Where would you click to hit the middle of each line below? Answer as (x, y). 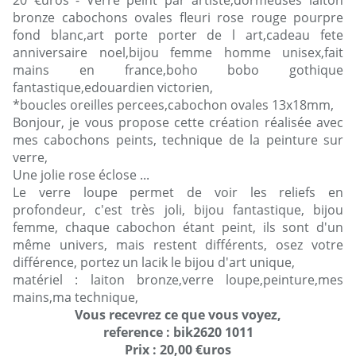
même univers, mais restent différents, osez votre (178, 245)
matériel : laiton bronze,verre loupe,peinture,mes (178, 280)
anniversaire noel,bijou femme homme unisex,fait (178, 53)
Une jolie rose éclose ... (81, 175)
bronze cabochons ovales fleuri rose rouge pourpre (178, 18)
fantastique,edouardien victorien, (113, 88)
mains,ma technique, (75, 298)
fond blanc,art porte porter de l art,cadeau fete (178, 35)
